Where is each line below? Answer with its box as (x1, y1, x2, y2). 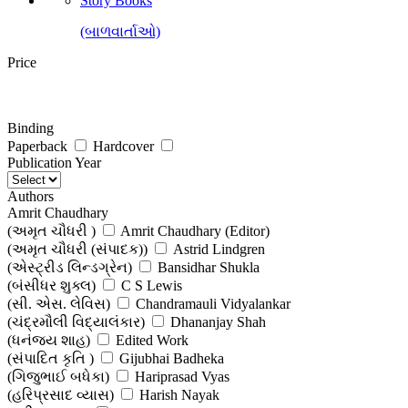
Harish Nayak (139, 387, 219, 403)
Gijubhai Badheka (119, 351, 224, 367)
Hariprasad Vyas (135, 369, 229, 385)
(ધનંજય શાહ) (7, 332, 90, 349)
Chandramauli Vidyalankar (136, 296, 291, 312)
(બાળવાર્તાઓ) (80, 24, 160, 40)
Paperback (7, 138, 71, 155)
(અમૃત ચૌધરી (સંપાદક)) (7, 241, 148, 258)
